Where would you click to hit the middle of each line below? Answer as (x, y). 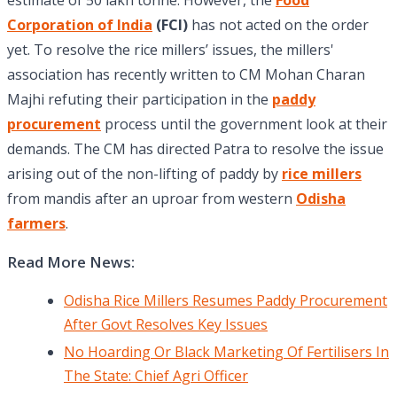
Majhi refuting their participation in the (140, 100)
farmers (36, 224)
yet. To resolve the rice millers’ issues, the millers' (171, 50)
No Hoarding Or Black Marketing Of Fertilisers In (226, 352)
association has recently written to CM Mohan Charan (186, 75)
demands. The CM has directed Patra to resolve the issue (195, 149)
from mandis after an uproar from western (152, 199)
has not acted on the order (278, 25)
